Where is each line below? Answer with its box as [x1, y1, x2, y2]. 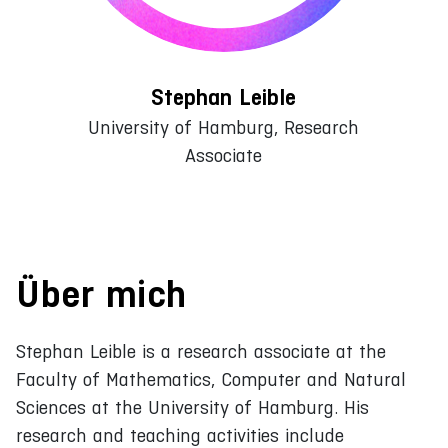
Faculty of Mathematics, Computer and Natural [16, 368, 406, 390]
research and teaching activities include [16, 424, 344, 446]
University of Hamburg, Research [88, 116, 360, 138]
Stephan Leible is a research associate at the [16, 340, 386, 362]
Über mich [16, 271, 187, 316]
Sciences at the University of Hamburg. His [16, 396, 369, 418]
